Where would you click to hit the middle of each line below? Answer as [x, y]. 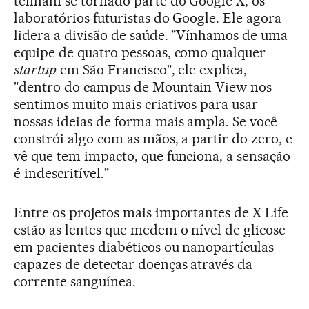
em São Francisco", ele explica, [152, 69]
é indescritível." [61, 173]
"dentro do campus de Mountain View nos [143, 87]
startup [35, 69]
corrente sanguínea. [75, 281]
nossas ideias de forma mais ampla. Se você [146, 121]
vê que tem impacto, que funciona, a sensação [152, 156]
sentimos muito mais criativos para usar [136, 104]
